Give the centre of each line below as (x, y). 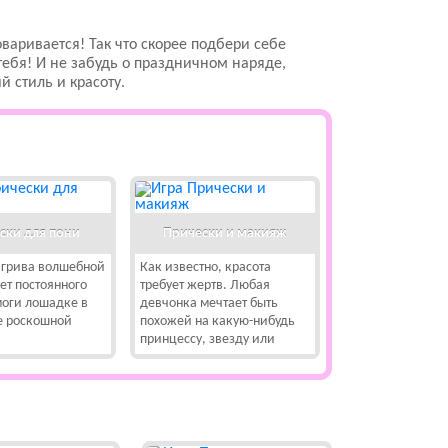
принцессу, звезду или (207, 339)
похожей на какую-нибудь (217, 321)
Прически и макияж (225, 233)
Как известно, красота (205, 267)
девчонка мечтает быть (208, 303)
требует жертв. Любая (204, 285)
